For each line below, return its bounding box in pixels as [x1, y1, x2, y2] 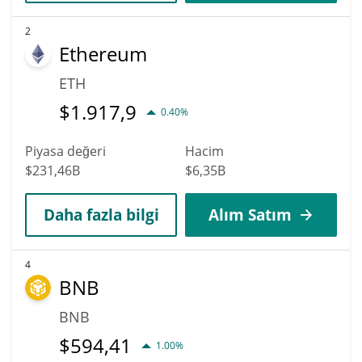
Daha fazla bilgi [43, 204, 159, 225]
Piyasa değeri [25, 141, 106, 160]
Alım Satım [208, 204, 292, 225]
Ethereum [59, 40, 147, 67]
